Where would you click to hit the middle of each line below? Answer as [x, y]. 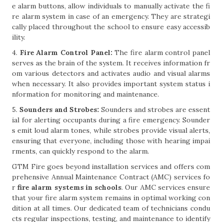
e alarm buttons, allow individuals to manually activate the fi [111, 6]
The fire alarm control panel [161, 53]
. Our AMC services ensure [166, 187]
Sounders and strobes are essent [155, 110]
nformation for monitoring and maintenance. [85, 94]
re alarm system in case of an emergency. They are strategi [111, 16]
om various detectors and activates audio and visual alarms [111, 73]
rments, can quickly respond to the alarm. [81, 151]
